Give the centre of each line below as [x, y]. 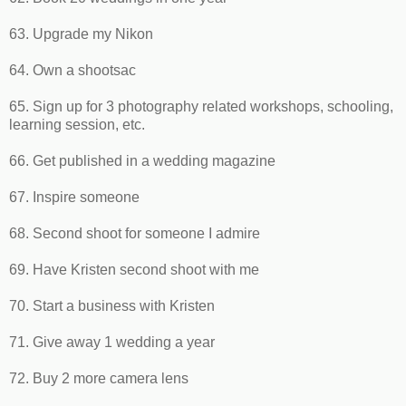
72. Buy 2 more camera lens [99, 378]
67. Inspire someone [74, 197]
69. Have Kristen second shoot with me [134, 269]
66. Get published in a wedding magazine [142, 160]
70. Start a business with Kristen [112, 305]
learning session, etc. [77, 124]
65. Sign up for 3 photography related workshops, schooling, [201, 106]
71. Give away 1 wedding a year [112, 342]
